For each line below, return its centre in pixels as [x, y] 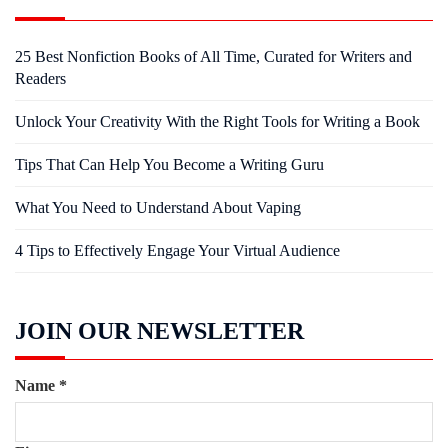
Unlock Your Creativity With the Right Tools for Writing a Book [217, 121]
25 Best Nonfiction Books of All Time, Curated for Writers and [213, 56]
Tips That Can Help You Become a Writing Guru [169, 164]
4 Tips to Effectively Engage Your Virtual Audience [177, 250]
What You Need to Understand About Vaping [158, 207]
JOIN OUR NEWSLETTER [159, 331]
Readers [40, 78]
